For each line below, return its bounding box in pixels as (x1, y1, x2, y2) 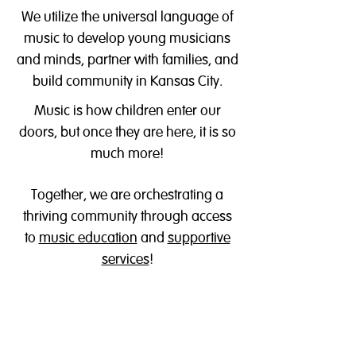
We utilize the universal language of (21, 10, 233, 25)
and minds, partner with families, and (16, 53, 238, 68)
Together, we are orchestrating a (31, 188, 223, 203)
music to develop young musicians (24, 32, 230, 46)
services (101, 253, 149, 267)
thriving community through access (22, 210, 232, 224)
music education (38, 231, 137, 246)
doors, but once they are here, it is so (18, 126, 236, 140)
